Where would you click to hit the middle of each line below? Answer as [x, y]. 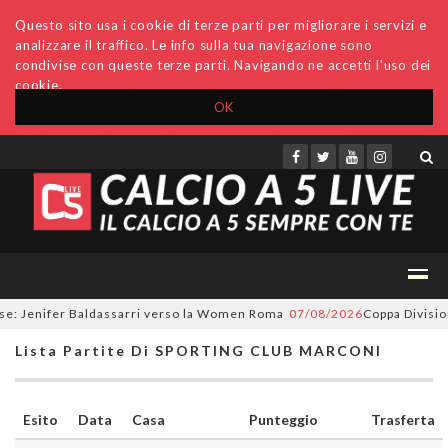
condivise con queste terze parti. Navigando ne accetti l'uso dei [223, 65]
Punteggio [283, 419]
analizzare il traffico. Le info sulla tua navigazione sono [194, 45]
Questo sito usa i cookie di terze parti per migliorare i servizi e [221, 25]
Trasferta [403, 419]
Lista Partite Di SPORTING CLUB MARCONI [198, 350]
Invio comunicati [223, 122]
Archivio [137, 122]
